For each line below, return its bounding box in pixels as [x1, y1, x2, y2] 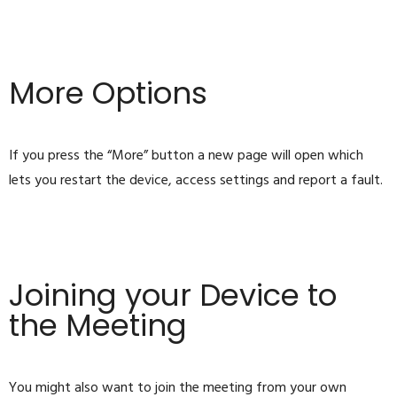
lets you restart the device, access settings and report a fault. [9, 169, 383, 193]
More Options [9, 72, 207, 115]
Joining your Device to [9, 274, 337, 317]
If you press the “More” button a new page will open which [9, 144, 363, 168]
